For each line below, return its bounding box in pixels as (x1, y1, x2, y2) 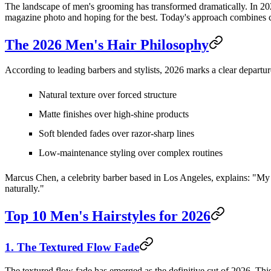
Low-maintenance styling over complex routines (39, 148, 223, 158)
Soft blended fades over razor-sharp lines (39, 128, 194, 139)
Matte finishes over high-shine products (39, 109, 189, 120)
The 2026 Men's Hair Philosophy (5, 36, 209, 53)
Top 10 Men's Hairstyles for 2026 (5, 208, 211, 224)
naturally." (5, 183, 44, 194)
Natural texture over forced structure (39, 90, 177, 100)
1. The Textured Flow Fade (5, 241, 139, 254)
